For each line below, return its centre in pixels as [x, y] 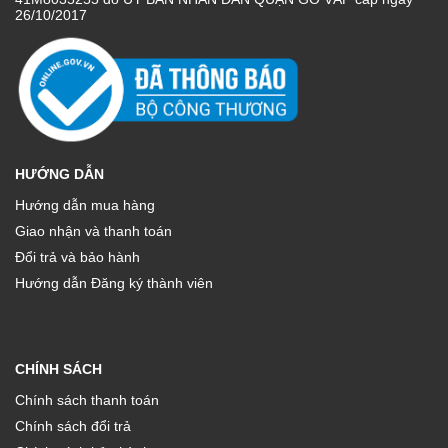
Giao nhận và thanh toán [93, 230]
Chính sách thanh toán [87, 399]
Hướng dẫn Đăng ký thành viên [114, 282]
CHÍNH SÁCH [58, 368]
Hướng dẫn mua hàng [85, 204]
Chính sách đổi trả [73, 425]
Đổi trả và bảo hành [77, 256]
